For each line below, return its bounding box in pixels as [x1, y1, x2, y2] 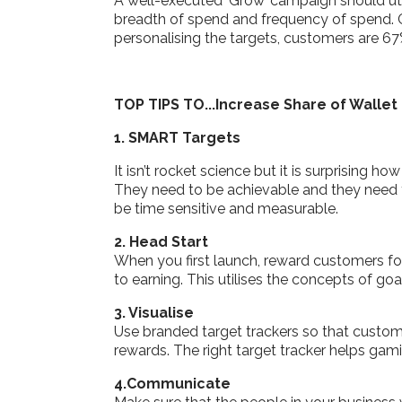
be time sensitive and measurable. [114, 199, 338, 217]
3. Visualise [114, 303, 194, 321]
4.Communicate [114, 374, 231, 392]
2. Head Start [114, 232, 208, 250]
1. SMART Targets [114, 128, 240, 146]
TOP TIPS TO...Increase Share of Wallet [114, 95, 398, 113]
